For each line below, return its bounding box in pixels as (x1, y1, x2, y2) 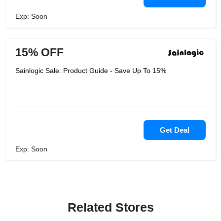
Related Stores (67, 200, 154, 214)
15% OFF (15, 46, 64, 59)
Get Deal (160, 126, 189, 134)
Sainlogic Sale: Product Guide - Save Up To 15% (15, 67, 166, 74)
